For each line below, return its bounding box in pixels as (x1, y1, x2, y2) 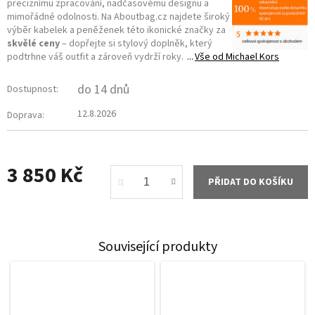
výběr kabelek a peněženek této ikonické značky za (7, 23, 226, 38)
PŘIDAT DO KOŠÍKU (208, 175, 293, 190)
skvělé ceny (7, 37, 60, 51)
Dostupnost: (7, 82, 58, 97)
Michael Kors (226, 50, 279, 65)
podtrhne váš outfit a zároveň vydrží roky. (7, 50, 184, 65)
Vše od (195, 50, 226, 65)
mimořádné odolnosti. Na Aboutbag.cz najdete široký (7, 10, 230, 25)
